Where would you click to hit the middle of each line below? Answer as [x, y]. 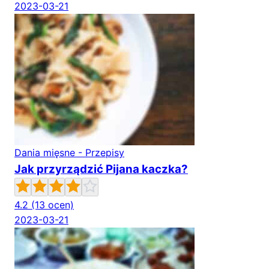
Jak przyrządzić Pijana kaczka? [101, 169]
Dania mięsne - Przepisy [69, 153]
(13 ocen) [53, 205]
